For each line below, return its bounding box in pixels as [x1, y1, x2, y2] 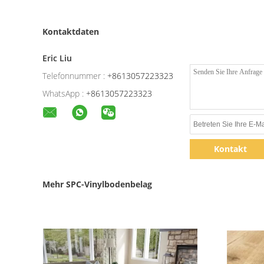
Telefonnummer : [42, 70, 105, 81]
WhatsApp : [42, 88, 84, 99]
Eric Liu [42, 52, 72, 64]
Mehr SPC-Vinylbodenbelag [42, 179, 152, 190]
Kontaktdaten [42, 26, 99, 37]
